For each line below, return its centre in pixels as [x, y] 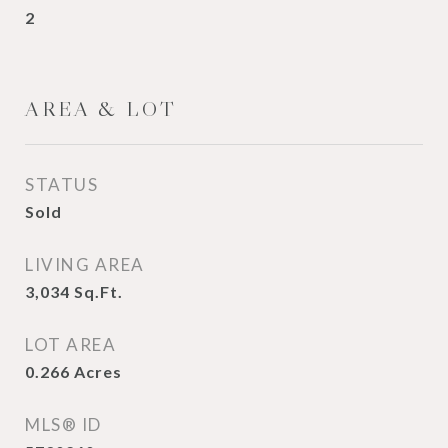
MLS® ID [63, 424]
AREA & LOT [101, 109]
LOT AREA [70, 344]
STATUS [61, 184]
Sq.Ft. [98, 291]
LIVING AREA [85, 264]
